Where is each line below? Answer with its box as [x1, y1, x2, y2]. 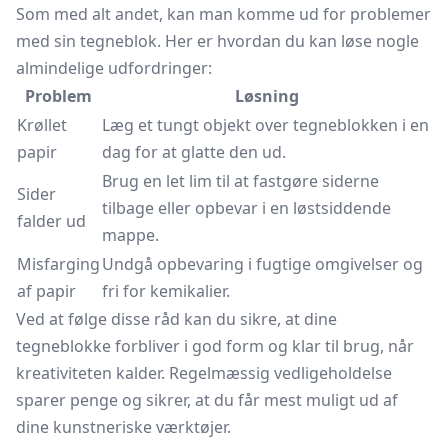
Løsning [234, 85, 299, 107]
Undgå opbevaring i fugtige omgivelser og [102, 253, 423, 275]
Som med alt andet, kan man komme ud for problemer [16, 3, 431, 25]
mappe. [102, 224, 159, 246]
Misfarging [17, 253, 100, 275]
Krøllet [17, 114, 67, 136]
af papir [17, 280, 76, 302]
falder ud [17, 210, 86, 232]
